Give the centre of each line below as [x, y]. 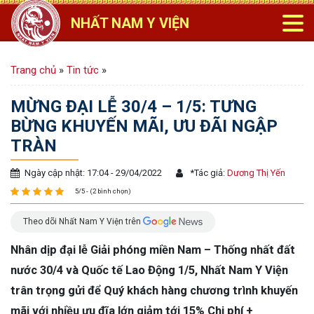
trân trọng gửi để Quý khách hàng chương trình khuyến [154, 290]
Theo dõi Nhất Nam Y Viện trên [83, 221]
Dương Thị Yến [255, 173]
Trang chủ [33, 70]
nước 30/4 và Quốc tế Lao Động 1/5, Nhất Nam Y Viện [149, 270]
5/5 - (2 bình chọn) [103, 191]
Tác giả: [210, 173]
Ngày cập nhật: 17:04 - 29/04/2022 [93, 173]
